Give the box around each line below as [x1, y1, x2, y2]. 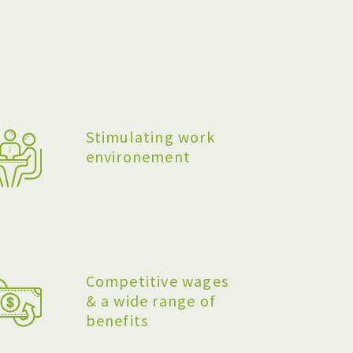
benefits [85, 310, 149, 330]
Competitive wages [85, 271, 229, 291]
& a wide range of [85, 291, 217, 310]
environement [85, 147, 191, 166]
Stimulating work [85, 127, 215, 147]
